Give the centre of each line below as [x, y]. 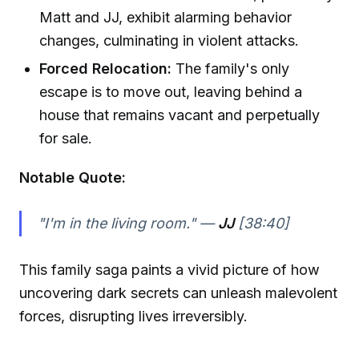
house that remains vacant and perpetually [180, 115]
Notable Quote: [73, 177]
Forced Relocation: [106, 68]
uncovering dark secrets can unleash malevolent [178, 293]
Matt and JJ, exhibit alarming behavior [166, 17]
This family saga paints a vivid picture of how [169, 270]
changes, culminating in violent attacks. [169, 40]
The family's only [231, 68]
